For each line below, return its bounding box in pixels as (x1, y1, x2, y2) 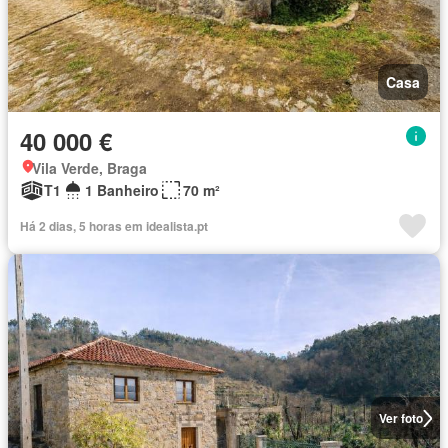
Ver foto (378, 409, 423, 427)
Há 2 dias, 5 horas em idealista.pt (20, 217, 208, 235)
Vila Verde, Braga (32, 158, 147, 178)
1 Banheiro (85, 180, 159, 200)
